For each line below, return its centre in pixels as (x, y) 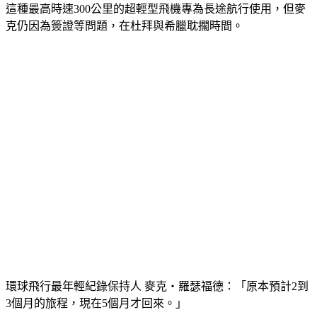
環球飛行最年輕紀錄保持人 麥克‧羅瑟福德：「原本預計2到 (157, 269)
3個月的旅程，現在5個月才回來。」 (96, 286)
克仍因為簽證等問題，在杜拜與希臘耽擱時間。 (125, 9)
